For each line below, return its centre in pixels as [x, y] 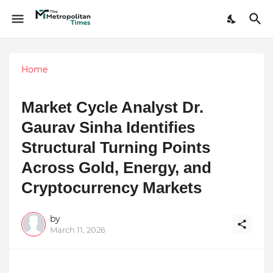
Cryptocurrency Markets [112, 187]
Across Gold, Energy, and [116, 167]
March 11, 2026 [78, 229]
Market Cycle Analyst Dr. [112, 107]
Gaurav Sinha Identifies [108, 127]
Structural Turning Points [116, 147]
